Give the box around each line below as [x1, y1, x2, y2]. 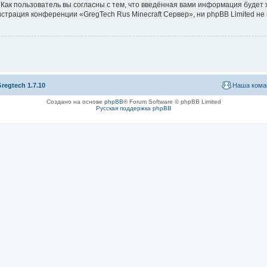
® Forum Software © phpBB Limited [123, 98, 221, 105]
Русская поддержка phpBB [95, 104, 172, 111]
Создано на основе [46, 98, 104, 105]
